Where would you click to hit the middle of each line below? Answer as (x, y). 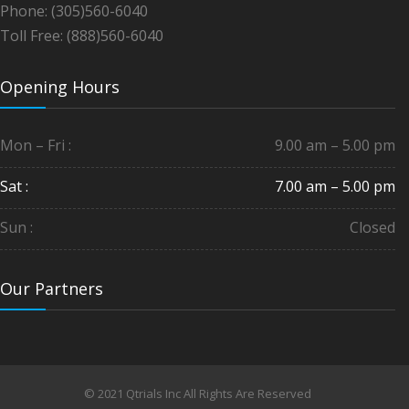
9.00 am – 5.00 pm (335, 145)
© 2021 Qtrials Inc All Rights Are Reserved (198, 393)
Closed (372, 227)
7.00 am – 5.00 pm (335, 186)
